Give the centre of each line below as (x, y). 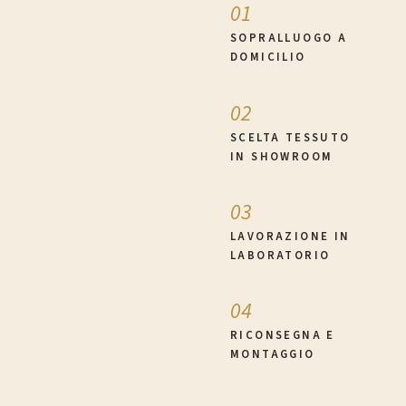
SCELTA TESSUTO (290, 137)
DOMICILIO (268, 58)
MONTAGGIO (273, 355)
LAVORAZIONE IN (290, 237)
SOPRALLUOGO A (289, 39)
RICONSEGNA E (283, 336)
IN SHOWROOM (282, 156)
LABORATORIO (280, 256)
